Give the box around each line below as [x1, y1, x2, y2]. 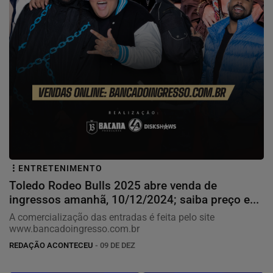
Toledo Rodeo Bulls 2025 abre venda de [9, 179, 217, 193]
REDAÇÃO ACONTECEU [9, 241, 93, 250]
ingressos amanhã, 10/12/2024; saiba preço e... [9, 193, 259, 207]
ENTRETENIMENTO [18, 163, 102, 174]
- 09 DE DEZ [93, 241, 135, 250]
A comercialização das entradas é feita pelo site [9, 211, 214, 224]
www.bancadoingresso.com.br [9, 223, 142, 235]
